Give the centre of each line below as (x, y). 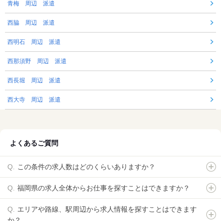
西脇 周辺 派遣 (31, 22)
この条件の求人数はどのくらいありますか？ (86, 166)
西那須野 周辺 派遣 (37, 61)
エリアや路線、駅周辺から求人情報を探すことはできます (107, 209)
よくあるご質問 (34, 143)
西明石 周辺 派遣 (34, 42)
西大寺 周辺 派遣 (34, 99)
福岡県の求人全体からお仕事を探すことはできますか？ (104, 188)
